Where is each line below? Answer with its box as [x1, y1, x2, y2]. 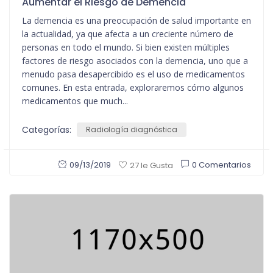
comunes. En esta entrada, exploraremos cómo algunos [22, 82, 244, 94]
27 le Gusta [130, 159, 173, 171]
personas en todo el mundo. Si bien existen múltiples [22, 41, 230, 54]
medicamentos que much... [22, 95, 128, 107]
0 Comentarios [192, 159, 251, 171]
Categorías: [22, 124, 74, 136]
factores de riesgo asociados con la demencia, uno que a [22, 55, 248, 67]
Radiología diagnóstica [86, 124, 177, 135]
